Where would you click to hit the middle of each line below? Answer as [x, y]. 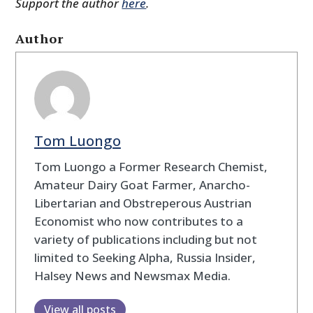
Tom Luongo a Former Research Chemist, [151, 166]
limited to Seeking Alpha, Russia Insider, [145, 257]
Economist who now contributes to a [138, 221]
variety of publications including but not [145, 239]
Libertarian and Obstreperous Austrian [143, 203]
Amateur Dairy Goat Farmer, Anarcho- [142, 184]
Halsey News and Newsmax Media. [132, 275]
